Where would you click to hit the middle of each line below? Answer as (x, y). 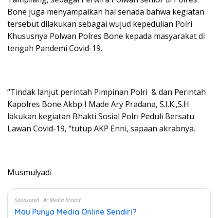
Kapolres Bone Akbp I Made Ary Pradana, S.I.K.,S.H (98, 104)
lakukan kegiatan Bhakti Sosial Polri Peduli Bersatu (101, 116)
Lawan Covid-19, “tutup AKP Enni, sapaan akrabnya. (101, 128)
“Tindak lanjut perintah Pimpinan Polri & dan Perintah (107, 92)
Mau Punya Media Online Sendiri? (76, 212)
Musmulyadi (29, 172)
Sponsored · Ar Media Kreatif (48, 200)
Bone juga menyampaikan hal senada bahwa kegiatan (106, 12)
